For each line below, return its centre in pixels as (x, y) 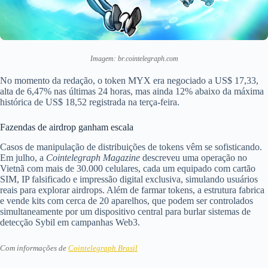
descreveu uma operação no (194, 157)
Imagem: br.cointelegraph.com (134, 59)
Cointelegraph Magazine (93, 157)
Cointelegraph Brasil (103, 248)
